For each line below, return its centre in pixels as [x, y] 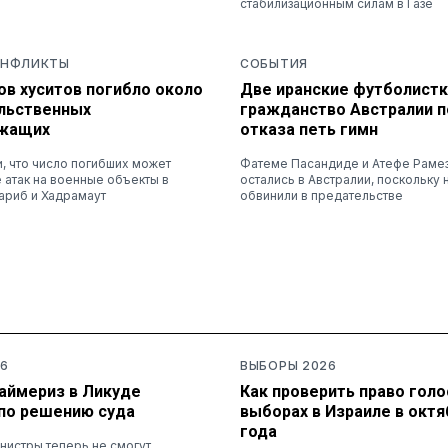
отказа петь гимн [309, 129]
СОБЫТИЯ [274, 63]
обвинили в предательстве [321, 195]
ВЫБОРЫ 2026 [288, 365]
